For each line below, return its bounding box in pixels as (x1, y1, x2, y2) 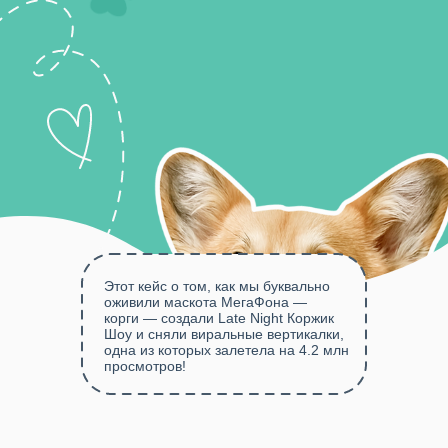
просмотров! (104, 358, 186, 374)
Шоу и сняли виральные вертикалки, (104, 326, 344, 342)
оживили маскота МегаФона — (104, 294, 307, 310)
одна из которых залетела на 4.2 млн (104, 342, 349, 358)
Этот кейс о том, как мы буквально (104, 278, 330, 294)
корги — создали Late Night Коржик (104, 310, 334, 326)
